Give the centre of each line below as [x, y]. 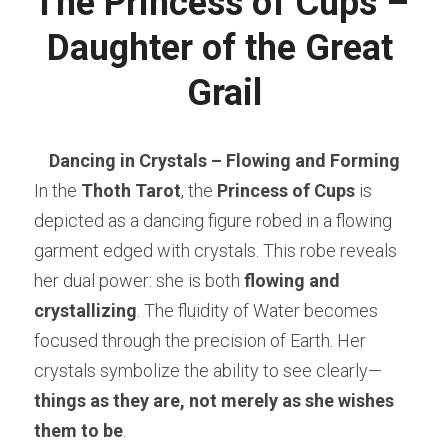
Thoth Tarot [131, 191]
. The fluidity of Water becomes [257, 311]
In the [57, 191]
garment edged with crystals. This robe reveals [215, 251]
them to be [78, 431]
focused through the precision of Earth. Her [200, 341]
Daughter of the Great [219, 48]
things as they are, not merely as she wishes [214, 401]
